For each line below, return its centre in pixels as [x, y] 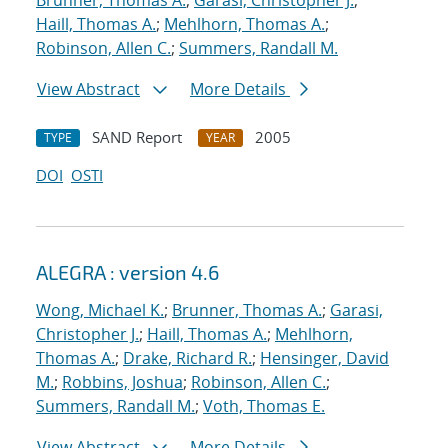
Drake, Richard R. [187, 358]
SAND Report [137, 137]
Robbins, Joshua [122, 382]
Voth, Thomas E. [264, 406]
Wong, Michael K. [100, 310]
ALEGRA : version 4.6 [127, 272]
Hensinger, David [324, 358]
